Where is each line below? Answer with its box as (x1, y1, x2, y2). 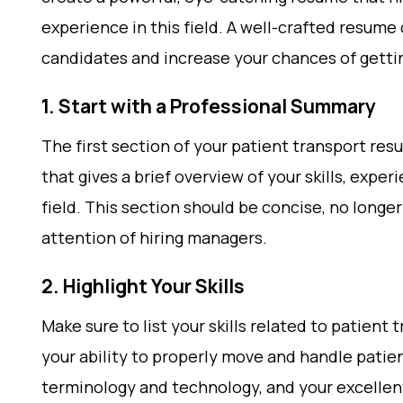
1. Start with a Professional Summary (41, 94, 376, 119)
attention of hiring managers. (41, 227, 267, 248)
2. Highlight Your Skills (41, 273, 245, 299)
